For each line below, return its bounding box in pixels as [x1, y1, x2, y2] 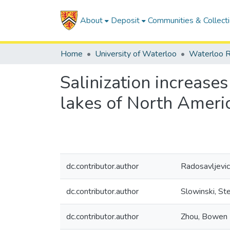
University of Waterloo [95, 48, 177, 60]
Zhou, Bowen [181, 211, 227, 222]
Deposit [110, 15, 140, 26]
